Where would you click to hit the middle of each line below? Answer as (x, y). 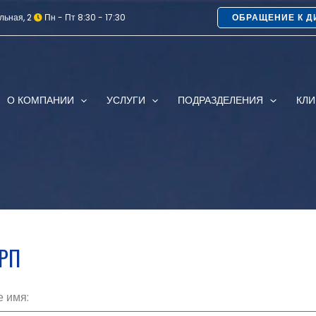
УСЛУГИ (126, 100)
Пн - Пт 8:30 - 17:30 (84, 17)
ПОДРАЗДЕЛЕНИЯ (221, 100)
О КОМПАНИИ (40, 100)
